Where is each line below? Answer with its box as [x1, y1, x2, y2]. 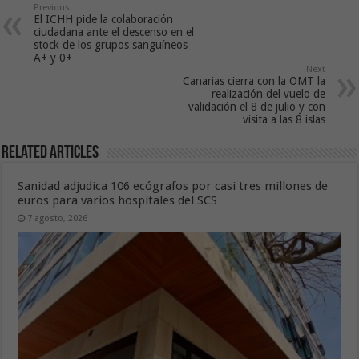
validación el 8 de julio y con [188, 99, 325, 113]
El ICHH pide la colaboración [34, 12, 174, 26]
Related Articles [2, 143, 99, 163]
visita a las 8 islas [242, 112, 325, 126]
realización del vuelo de [211, 87, 325, 100]
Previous [34, 2, 71, 13]
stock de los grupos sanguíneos [34, 38, 188, 51]
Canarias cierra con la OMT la [182, 74, 325, 87]
